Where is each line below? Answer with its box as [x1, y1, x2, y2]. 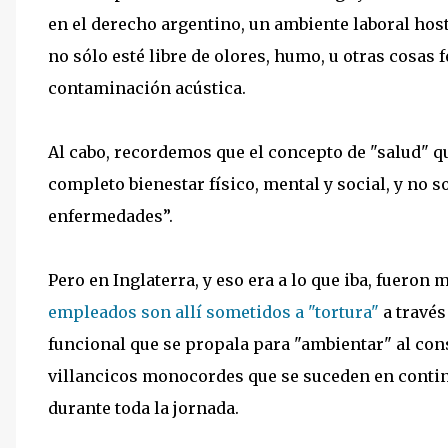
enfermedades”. [48, 205, 173, 226]
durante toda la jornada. [48, 397, 239, 418]
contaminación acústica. [48, 77, 246, 98]
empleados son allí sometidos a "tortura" [48, 301, 379, 322]
